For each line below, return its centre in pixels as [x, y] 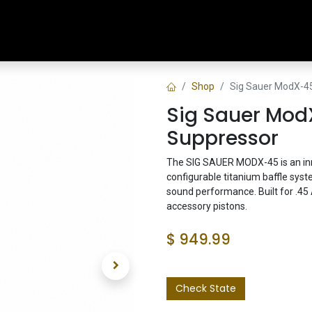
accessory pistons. [207, 206]
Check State [206, 288]
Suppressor [223, 138]
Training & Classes [245, 30]
